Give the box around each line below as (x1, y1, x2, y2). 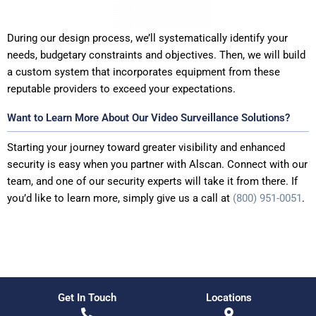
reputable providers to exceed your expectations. (7, 83, 236, 96)
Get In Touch (57, 291, 116, 305)
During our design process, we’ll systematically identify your (7, 32, 288, 45)
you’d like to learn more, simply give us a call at (7, 192, 233, 205)
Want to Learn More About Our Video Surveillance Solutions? (7, 111, 290, 125)
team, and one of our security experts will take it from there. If (7, 175, 298, 188)
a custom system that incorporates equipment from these (7, 66, 280, 79)
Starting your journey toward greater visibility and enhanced (7, 141, 285, 154)
